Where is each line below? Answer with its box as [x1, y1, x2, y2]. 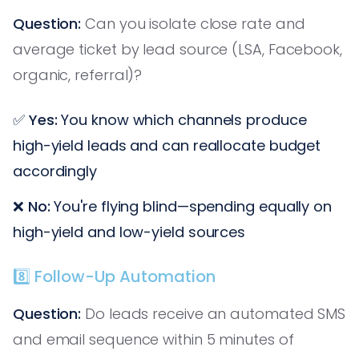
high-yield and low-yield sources [13, 221, 246, 242]
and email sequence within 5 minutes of [13, 329, 294, 349]
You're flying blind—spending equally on [50, 196, 332, 216]
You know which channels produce [57, 109, 307, 130]
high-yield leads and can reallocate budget [13, 135, 321, 155]
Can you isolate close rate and [81, 13, 305, 34]
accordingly [13, 160, 98, 181]
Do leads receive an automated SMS [81, 303, 346, 324]
